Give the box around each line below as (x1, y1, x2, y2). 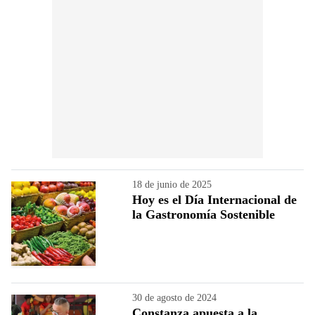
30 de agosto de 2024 (132, 292, 217, 303)
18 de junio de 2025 (132, 179, 212, 190)
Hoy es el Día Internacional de (132, 192, 297, 207)
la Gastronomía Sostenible (132, 207, 275, 221)
